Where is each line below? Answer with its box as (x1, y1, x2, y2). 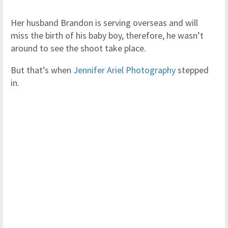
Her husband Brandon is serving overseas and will (11, 17, 198, 28)
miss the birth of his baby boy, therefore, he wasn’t (11, 30, 204, 41)
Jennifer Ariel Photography (73, 64, 176, 76)
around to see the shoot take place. (11, 42, 146, 54)
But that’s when (11, 64, 73, 76)
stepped (176, 64, 209, 76)
